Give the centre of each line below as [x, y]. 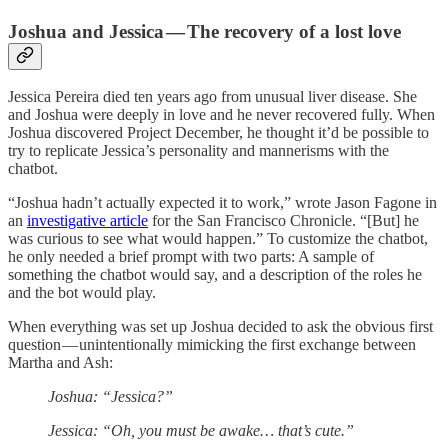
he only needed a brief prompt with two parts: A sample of [191, 257]
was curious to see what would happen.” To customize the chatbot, [218, 239]
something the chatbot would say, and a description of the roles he [215, 275]
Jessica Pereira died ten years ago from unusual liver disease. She [212, 97]
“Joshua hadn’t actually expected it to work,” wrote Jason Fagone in [222, 203]
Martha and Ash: [60, 363]
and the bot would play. [82, 293]
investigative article [87, 221]
